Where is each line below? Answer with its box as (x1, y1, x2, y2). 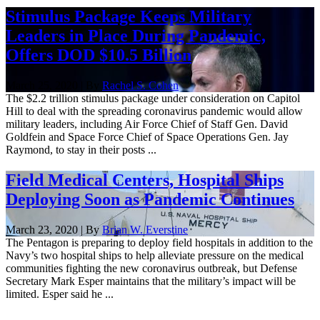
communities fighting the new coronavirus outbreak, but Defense (6, 261, 297, 274)
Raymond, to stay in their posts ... (6, 143, 156, 156)
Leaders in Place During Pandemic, (6, 26, 266, 45)
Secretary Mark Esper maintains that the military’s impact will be (6, 274, 296, 287)
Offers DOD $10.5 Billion (6, 45, 191, 64)
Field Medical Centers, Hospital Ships (6, 170, 284, 189)
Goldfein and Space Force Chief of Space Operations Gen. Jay (6, 130, 289, 143)
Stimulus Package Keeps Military (6, 6, 251, 26)
